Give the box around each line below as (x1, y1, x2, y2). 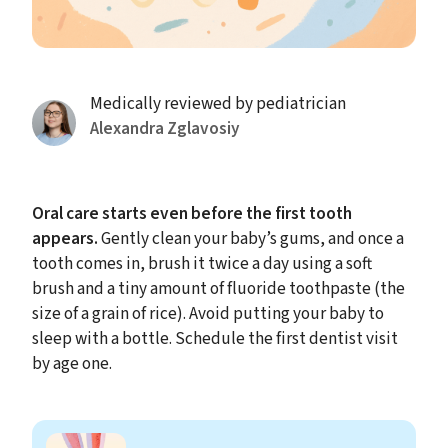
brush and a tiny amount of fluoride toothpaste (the (32, 275, 405, 301)
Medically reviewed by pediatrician (89, 91, 346, 117)
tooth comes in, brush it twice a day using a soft (32, 250, 372, 276)
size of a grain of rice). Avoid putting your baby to (32, 300, 384, 326)
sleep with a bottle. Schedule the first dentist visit (32, 325, 398, 351)
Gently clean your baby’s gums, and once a (98, 225, 404, 251)
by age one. (32, 350, 112, 376)
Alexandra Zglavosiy (89, 116, 240, 142)
